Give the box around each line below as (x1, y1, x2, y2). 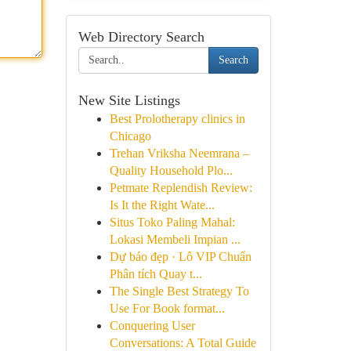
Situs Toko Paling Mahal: (109, 215, 235, 229)
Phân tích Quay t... (109, 267, 202, 280)
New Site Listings (78, 92, 180, 108)
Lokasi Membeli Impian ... (109, 233, 241, 246)
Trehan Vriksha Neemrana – (109, 147, 249, 160)
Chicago (109, 129, 151, 143)
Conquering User (109, 319, 195, 332)
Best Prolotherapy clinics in (109, 112, 245, 125)
